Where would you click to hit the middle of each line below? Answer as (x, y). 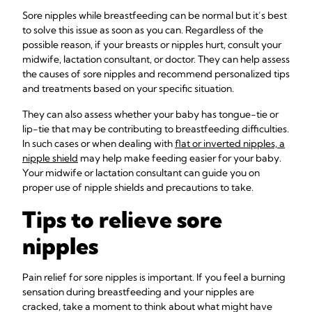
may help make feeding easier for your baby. (180, 158)
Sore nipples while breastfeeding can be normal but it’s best (155, 15)
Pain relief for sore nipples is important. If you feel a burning (154, 277)
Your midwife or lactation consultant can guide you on (141, 173)
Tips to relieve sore (122, 219)
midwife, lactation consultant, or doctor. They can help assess (156, 59)
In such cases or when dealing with (99, 143)
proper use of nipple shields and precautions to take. (138, 187)
